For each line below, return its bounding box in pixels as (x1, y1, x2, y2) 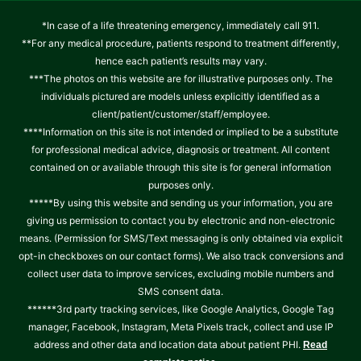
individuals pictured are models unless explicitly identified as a (41, 89, 320, 102)
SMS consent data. (138, 284, 223, 297)
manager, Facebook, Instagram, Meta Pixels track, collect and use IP (27, 320, 334, 333)
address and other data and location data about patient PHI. (34, 338, 303, 351)
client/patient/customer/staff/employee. (91, 107, 270, 120)
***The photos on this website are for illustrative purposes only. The (28, 72, 333, 85)
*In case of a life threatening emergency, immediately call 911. (42, 19, 319, 31)
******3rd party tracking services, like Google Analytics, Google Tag (27, 302, 334, 315)
